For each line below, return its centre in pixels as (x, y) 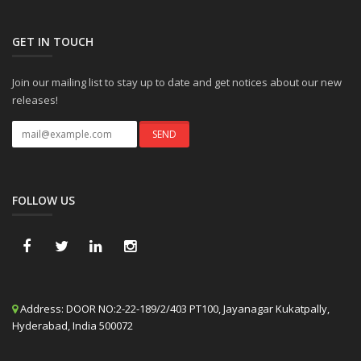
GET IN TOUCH (53, 41)
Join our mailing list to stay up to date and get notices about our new (177, 82)
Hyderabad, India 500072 (73, 326)
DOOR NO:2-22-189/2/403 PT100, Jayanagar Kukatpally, (197, 309)
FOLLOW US (44, 200)
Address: (42, 309)
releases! (35, 100)
